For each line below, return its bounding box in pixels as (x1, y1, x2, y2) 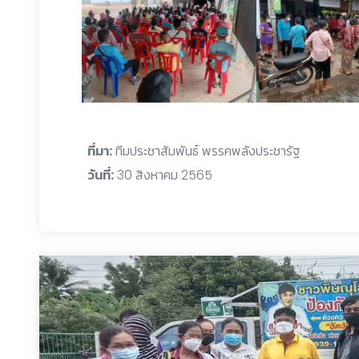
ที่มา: (87, 141, 112, 160)
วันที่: (87, 165, 114, 184)
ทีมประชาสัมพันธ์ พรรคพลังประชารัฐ (112, 141, 301, 160)
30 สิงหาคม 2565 (114, 165, 212, 184)
